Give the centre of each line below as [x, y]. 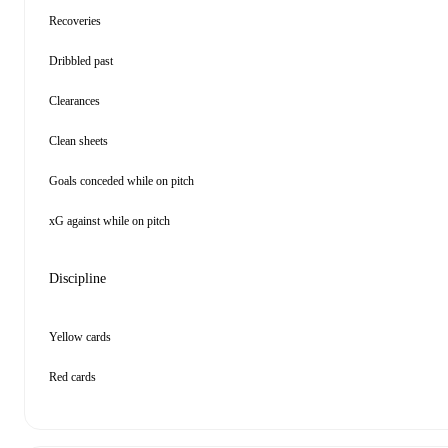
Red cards [72, 377]
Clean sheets [78, 141]
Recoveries [75, 21]
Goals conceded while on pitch [121, 181]
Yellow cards [80, 337]
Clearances [74, 101]
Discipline [77, 278]
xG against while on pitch [109, 221]
